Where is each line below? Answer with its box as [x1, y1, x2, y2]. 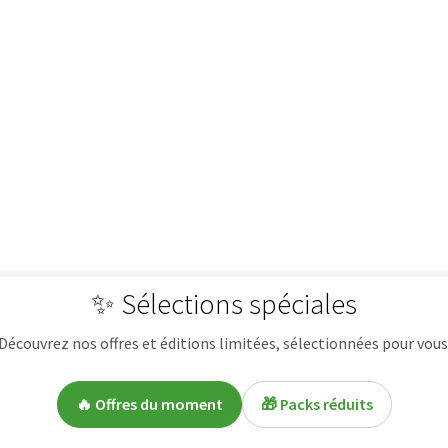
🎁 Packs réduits [260, 393, 373, 414]
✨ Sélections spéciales [91, 285, 357, 322]
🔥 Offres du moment [75, 393, 223, 414]
